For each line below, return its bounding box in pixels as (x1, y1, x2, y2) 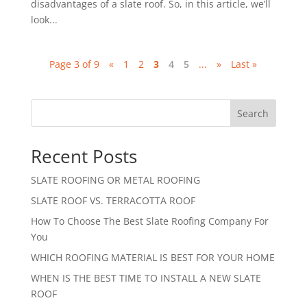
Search (237, 106, 269, 120)
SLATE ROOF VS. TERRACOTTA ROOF (30, 194, 195, 208)
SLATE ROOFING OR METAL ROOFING (30, 173, 200, 187)
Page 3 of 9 (49, 58, 100, 71)
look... (30, 13, 58, 27)
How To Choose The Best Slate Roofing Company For (30, 214, 269, 228)
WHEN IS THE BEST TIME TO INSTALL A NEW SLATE (30, 271, 261, 285)
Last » (231, 58, 258, 71)
